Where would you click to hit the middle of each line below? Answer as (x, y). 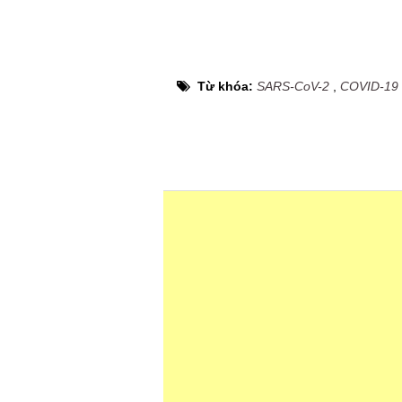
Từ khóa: (227, 86)
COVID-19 (369, 86)
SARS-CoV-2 (293, 86)
